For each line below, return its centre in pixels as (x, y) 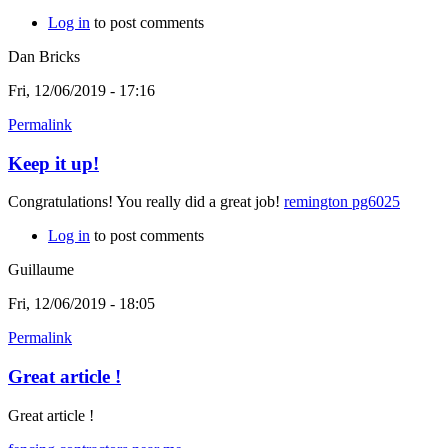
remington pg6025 (342, 202)
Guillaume (41, 270)
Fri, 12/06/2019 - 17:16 (81, 90)
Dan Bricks (44, 56)
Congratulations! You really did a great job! (146, 202)
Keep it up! (53, 163)
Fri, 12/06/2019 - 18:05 (81, 304)
